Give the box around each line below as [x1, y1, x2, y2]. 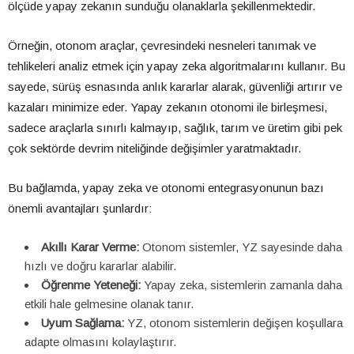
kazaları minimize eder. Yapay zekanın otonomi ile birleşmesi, [8, 100, 327, 115]
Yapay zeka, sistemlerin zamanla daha [141, 278, 342, 292]
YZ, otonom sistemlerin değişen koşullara [124, 316, 343, 330]
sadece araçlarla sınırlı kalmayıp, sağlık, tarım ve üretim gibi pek [8, 121, 342, 135]
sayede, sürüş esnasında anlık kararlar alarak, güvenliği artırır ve [8, 80, 342, 94]
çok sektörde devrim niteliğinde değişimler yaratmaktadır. [8, 141, 301, 156]
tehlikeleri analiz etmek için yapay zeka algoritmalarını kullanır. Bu [8, 59, 345, 73]
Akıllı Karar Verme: [41, 240, 139, 254]
